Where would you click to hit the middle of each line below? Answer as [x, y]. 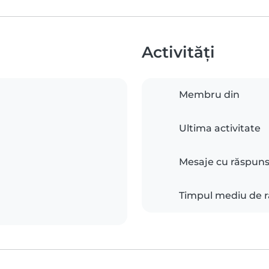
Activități [178, 52]
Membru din [209, 94]
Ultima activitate [220, 128]
